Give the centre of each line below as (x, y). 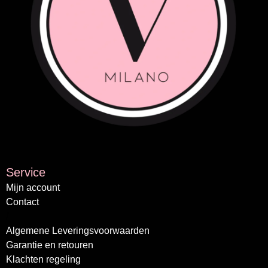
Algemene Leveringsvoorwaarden (78, 231)
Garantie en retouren (50, 245)
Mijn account (33, 188)
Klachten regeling (43, 259)
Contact (22, 202)
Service (26, 172)
